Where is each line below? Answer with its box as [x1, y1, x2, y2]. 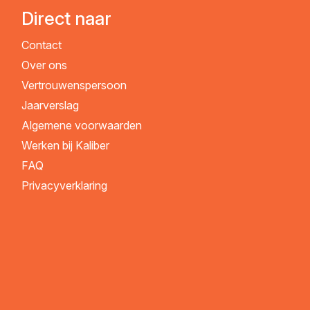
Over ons [21, 58, 67, 73]
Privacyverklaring [21, 179, 107, 193]
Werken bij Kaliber [21, 138, 109, 153]
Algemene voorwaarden [21, 118, 142, 133]
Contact [21, 38, 62, 53]
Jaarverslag [21, 98, 79, 113]
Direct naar [21, 8, 111, 30]
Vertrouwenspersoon [21, 78, 127, 93]
